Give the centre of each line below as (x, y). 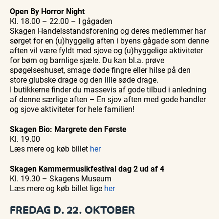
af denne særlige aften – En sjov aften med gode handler (108, 99)
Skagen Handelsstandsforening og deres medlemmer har (108, 31)
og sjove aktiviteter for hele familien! (72, 109)
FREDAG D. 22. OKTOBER (72, 210)
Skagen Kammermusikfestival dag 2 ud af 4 (87, 169)
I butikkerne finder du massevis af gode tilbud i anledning (108, 89)
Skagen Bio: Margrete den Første (68, 129)
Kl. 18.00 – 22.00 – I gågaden (61, 21)
